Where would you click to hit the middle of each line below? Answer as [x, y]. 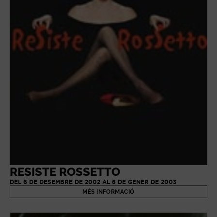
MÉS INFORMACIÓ [108, 192]
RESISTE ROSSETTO [65, 172]
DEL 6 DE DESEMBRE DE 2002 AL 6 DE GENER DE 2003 [93, 182]
